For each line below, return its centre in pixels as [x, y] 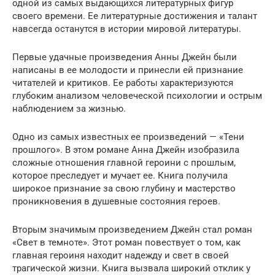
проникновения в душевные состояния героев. [116, 201]
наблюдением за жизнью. [69, 108]
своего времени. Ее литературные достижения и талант [135, 16]
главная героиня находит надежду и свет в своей [121, 255]
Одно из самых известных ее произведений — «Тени [128, 137]
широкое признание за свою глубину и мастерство [124, 188]
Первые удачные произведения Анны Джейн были [125, 57]
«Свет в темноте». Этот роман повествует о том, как [126, 242]
